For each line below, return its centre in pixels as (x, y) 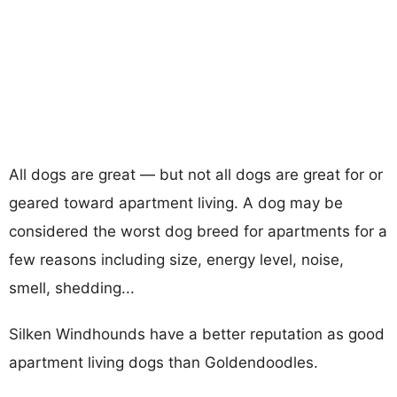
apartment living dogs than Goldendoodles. (163, 362)
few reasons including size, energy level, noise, (176, 259)
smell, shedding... (72, 288)
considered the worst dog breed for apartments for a (198, 231)
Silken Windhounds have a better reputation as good (197, 334)
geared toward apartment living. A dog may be (176, 202)
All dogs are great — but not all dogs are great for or (196, 174)
